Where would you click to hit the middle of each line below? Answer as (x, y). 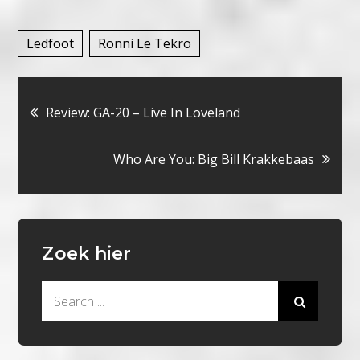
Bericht (91, 110)
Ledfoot (51, 44)
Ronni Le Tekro (145, 44)
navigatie (107, 154)
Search (62, 292)
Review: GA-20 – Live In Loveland (143, 113)
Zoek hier (87, 254)
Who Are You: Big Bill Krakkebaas (213, 160)
